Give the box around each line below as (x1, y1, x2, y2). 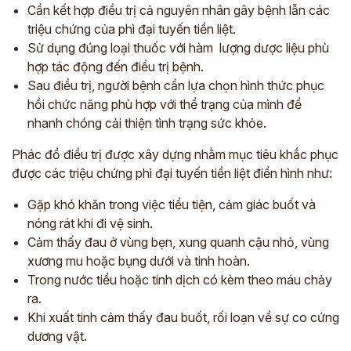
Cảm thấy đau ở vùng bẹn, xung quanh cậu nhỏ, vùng (27, 234, 329, 250)
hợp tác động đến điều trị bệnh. (27, 59, 207, 74)
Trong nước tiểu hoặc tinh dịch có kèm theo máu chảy (27, 272, 332, 288)
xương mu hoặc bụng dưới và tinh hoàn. (27, 253, 250, 269)
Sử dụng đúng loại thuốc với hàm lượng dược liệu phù (27, 40, 329, 56)
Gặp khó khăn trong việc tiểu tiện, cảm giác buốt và (27, 197, 316, 212)
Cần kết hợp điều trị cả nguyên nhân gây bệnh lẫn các (27, 2, 330, 18)
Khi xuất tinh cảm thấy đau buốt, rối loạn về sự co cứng (27, 309, 339, 325)
